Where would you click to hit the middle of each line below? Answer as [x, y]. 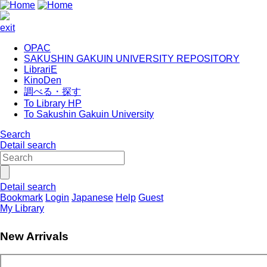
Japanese [92, 198]
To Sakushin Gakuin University [89, 114]
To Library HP [53, 103]
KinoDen [43, 80]
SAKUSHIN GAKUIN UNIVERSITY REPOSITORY [132, 59]
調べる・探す [52, 91]
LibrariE [41, 69]
